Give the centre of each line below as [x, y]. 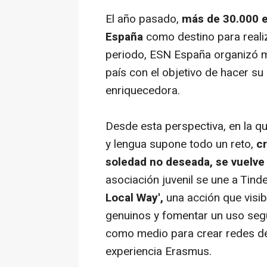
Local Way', [136, 198]
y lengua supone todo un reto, [179, 144]
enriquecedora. [143, 91]
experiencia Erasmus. [159, 252]
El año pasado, [142, 19]
